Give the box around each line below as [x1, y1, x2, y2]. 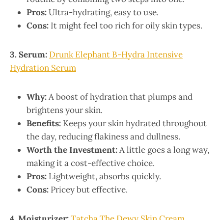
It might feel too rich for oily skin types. [49, 20, 202, 31]
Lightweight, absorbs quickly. [47, 170, 161, 182]
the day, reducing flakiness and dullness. [27, 131, 180, 142]
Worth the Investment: [27, 144, 117, 155]
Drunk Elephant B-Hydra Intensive [49, 49, 183, 60]
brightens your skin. [27, 104, 103, 115]
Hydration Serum [10, 62, 76, 73]
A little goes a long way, [117, 144, 209, 155]
